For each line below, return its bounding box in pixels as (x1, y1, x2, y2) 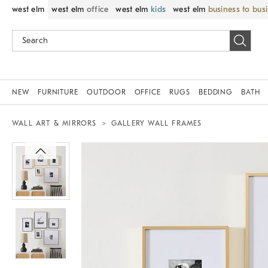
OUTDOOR (87, 88, 126, 96)
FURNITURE (37, 88, 79, 96)
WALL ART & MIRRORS (12, 119, 97, 127)
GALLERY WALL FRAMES (111, 119, 202, 127)
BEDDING (198, 88, 233, 96)
